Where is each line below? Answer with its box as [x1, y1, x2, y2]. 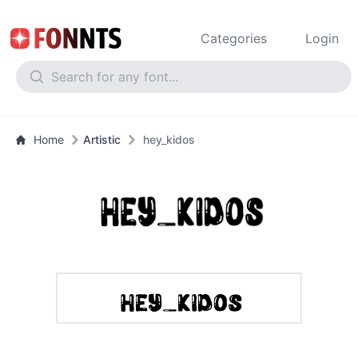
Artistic [83, 133, 121, 146]
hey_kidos [143, 133, 195, 146]
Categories [201, 30, 267, 46]
